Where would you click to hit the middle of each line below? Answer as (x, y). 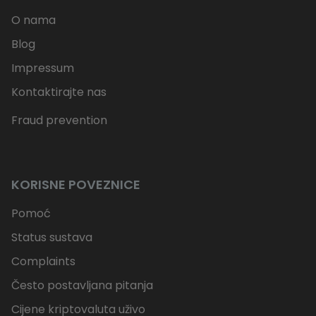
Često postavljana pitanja (82, 286)
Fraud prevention (59, 121)
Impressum (43, 68)
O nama (34, 20)
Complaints (43, 262)
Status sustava (52, 238)
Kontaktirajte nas (59, 92)
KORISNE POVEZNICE (76, 185)
